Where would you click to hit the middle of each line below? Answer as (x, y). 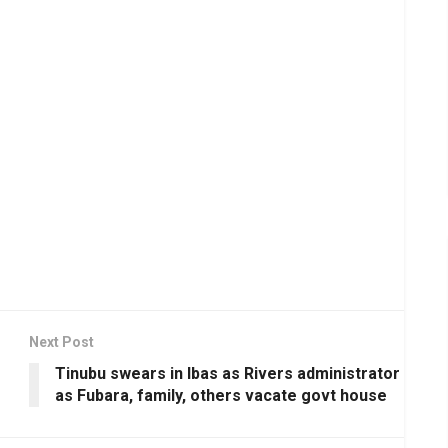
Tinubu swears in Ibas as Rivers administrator (227, 373)
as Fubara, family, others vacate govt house (221, 395)
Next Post (61, 341)
